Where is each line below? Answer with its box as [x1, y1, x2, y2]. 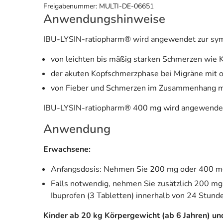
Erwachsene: [43, 144, 91, 155]
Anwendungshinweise [43, 11, 165, 27]
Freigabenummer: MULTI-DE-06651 [43, 1, 154, 11]
